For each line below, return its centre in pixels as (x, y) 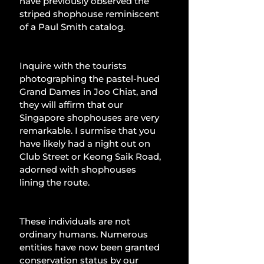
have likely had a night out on (86, 143)
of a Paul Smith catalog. (72, 27)
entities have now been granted (91, 247)
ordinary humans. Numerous (85, 234)
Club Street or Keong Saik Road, (91, 156)
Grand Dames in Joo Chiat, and (90, 91)
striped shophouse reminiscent (90, 14)
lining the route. (55, 182)
